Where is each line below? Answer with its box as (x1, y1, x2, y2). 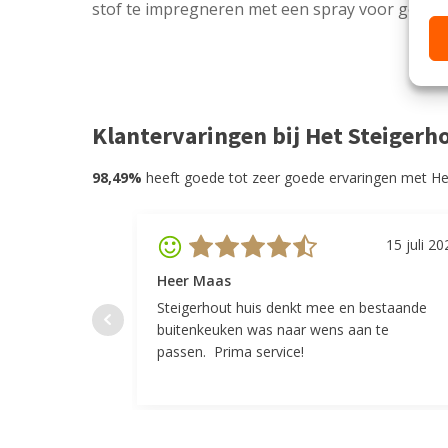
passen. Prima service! (157, 341, 304, 361)
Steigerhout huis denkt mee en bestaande (157, 297, 427, 317)
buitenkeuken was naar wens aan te (157, 319, 389, 339)
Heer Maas (157, 270, 231, 290)
